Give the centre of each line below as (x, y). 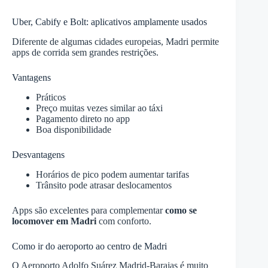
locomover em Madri (54, 221)
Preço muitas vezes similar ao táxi (99, 108)
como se (181, 210)
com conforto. (124, 221)
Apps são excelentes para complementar (89, 210)
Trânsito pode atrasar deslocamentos (104, 185)
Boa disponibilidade (74, 129)
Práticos (51, 97)
